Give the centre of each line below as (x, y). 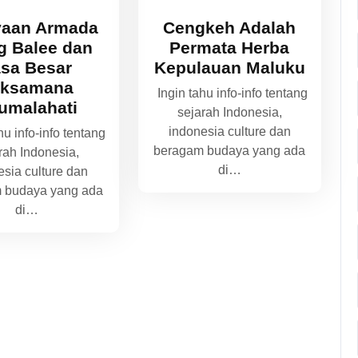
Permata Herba (230, 47)
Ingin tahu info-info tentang (230, 93)
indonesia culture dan (229, 131)
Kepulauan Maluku (229, 67)
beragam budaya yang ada (230, 150)
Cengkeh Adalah (230, 27)
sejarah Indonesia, (229, 112)
